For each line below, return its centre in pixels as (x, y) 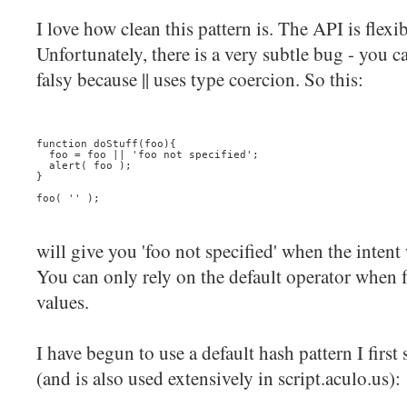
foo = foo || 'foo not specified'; (148, 154)
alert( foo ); (84, 165)
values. (63, 302)
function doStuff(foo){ (106, 143)
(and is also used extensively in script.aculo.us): (218, 378)
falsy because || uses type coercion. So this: (200, 79)
